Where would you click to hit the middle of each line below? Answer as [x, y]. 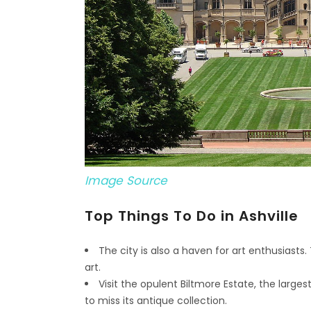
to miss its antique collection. [156, 301]
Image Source [126, 181]
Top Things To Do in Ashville [192, 216]
